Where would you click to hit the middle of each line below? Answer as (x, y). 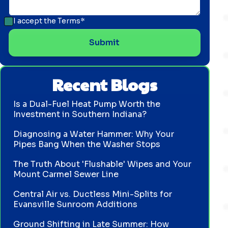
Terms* (71, 21)
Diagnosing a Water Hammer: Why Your (94, 134)
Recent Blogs (104, 84)
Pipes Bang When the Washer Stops (87, 144)
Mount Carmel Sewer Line (66, 174)
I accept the (35, 21)
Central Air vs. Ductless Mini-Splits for (93, 194)
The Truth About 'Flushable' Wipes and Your (103, 164)
